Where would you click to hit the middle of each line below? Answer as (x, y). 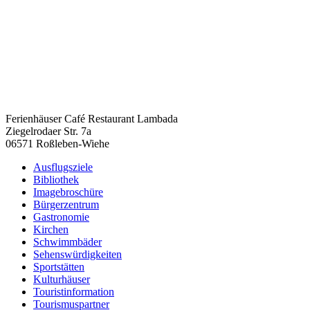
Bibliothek (56, 179)
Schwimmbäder (67, 241)
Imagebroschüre (68, 192)
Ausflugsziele (63, 167)
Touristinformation (74, 291)
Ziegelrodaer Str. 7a (48, 131)
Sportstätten (59, 266)
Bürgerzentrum (66, 204)
